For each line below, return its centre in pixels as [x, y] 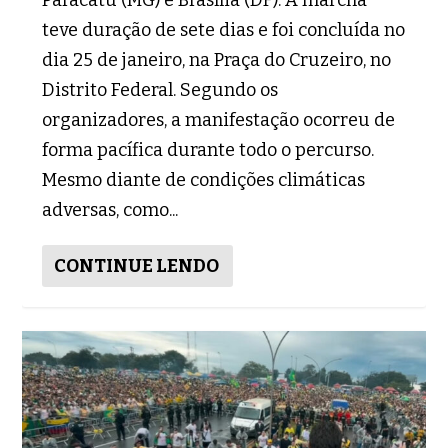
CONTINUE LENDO [137, 265]
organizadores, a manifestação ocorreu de [219, 119]
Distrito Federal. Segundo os [160, 89]
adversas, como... [110, 209]
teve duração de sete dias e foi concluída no [224, 29]
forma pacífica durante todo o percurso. [208, 149]
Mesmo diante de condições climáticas [204, 179]
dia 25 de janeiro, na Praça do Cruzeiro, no [217, 59]
